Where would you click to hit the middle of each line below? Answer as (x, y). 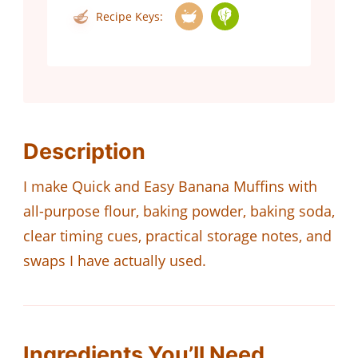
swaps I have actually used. (115, 261)
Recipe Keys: (128, 17)
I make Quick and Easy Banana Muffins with (170, 187)
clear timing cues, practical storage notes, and (177, 236)
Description (84, 152)
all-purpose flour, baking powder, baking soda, (179, 211)
